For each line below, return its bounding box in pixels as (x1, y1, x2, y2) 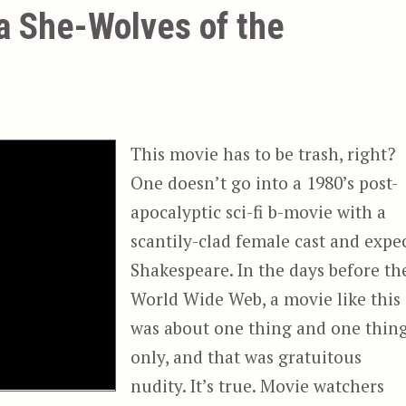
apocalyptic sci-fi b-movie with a (130, 200, 387, 224)
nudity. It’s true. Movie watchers (130, 374, 385, 398)
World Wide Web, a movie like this (130, 287, 401, 311)
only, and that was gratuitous (130, 345, 362, 369)
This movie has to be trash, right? (130, 142, 397, 166)
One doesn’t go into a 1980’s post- (130, 171, 399, 195)
